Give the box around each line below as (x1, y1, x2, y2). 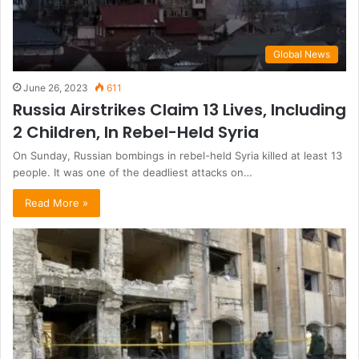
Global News (273, 48, 330, 61)
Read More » (25, 196, 88, 210)
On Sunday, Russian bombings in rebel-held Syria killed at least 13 (13, 149, 342, 163)
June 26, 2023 (23, 82, 88, 95)
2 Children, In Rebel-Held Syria (13, 121, 259, 144)
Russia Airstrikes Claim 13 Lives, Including (13, 99, 346, 122)
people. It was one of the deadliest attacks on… (13, 166, 252, 179)
